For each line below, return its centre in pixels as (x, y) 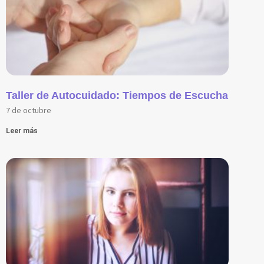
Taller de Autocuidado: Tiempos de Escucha (117, 95)
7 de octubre (29, 110)
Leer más (22, 131)
